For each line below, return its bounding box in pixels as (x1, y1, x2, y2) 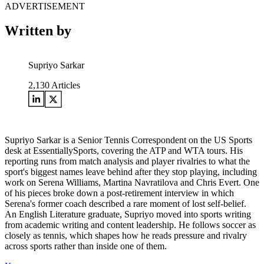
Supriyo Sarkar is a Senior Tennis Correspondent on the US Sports (5, 135, 252, 146)
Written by (5, 23, 71, 39)
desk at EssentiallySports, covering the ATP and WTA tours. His (5, 146, 243, 156)
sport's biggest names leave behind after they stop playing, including (5, 167, 257, 177)
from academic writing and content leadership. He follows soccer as (5, 220, 256, 230)
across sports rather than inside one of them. (5, 241, 167, 252)
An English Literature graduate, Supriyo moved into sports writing (5, 209, 251, 220)
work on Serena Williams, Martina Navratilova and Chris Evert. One (5, 177, 259, 188)
